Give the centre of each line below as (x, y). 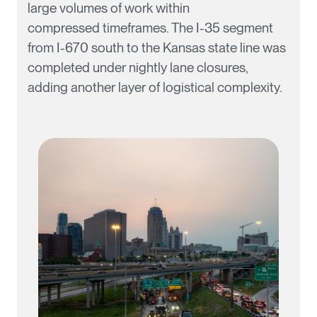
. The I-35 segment (220, 28)
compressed (65, 28)
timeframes (134, 28)
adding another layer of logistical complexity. (155, 87)
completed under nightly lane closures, (138, 67)
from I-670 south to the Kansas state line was (157, 47)
